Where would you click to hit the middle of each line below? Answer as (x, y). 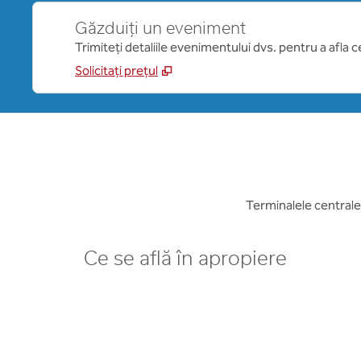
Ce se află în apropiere (185, 259)
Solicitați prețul (116, 71)
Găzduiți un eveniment (160, 29)
